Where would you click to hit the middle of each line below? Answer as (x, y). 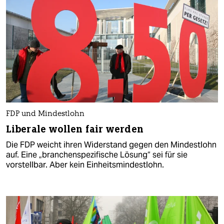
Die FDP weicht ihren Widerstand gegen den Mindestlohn (111, 144)
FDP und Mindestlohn (45, 114)
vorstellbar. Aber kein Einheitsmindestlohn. (85, 164)
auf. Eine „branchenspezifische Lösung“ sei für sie (97, 154)
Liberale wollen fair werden (75, 129)
